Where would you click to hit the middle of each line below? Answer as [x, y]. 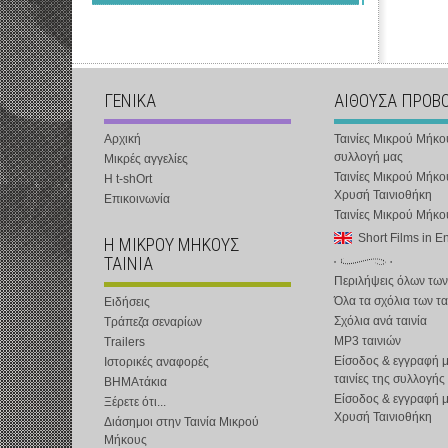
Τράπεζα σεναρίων [153, 322]
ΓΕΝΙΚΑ [130, 100]
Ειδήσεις [127, 302]
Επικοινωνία [137, 199]
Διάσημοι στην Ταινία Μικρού [181, 422]
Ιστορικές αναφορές [156, 362]
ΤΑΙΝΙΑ [128, 263]
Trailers [124, 342]
